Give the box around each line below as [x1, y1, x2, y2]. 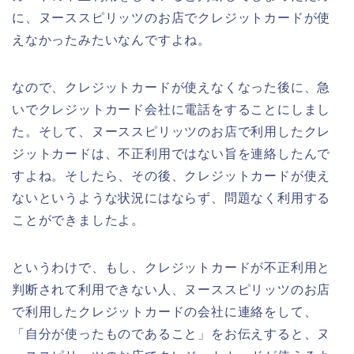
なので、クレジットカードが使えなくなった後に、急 [12, 80, 331, 94]
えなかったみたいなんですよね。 [12, 32, 211, 47]
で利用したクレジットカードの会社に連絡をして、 [12, 304, 318, 318]
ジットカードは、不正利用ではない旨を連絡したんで [12, 146, 331, 160]
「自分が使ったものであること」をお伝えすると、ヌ [12, 326, 331, 341]
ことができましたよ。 [12, 213, 145, 227]
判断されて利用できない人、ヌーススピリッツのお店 [12, 282, 331, 296]
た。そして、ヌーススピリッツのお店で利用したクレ [12, 124, 331, 138]
